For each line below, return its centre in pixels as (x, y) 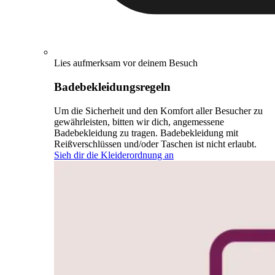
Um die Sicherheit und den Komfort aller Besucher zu (158, 110)
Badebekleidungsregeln (112, 87)
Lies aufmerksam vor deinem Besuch (126, 63)
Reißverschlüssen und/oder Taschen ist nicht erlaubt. (155, 144)
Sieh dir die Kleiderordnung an (114, 155)
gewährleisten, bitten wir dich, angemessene (139, 122)
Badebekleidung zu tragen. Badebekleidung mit (146, 133)
